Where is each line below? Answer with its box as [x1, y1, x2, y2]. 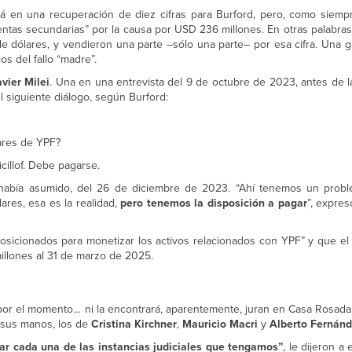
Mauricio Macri [182, 316, 261, 332]
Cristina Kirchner [91, 316, 177, 332]
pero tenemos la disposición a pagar [120, 195, 307, 211]
